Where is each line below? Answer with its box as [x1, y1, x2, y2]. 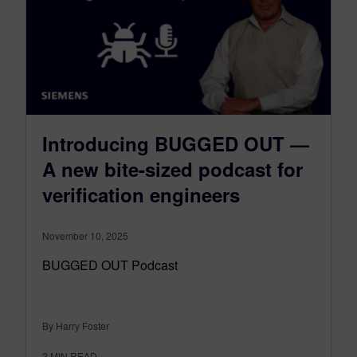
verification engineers [42, 180, 240, 208]
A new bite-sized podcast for [42, 155, 303, 182]
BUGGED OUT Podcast [42, 255, 178, 274]
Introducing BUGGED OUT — [42, 129, 309, 157]
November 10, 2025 [42, 228, 128, 242]
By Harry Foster [42, 318, 109, 332]
